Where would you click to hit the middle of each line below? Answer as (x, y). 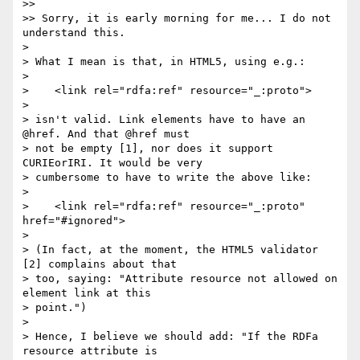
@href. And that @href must (106, 134)
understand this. (74, 33)
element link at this (87, 293)
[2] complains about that (100, 264)
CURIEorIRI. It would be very (112, 163)
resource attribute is (90, 351)
